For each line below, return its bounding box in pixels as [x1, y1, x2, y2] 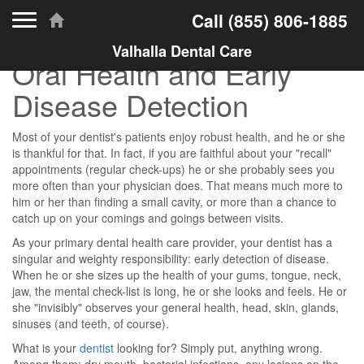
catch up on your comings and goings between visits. [12, 210, 284, 226]
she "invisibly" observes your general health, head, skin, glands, [12, 299, 339, 315]
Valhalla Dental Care [112, 41, 252, 62]
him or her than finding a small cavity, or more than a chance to [12, 193, 336, 210]
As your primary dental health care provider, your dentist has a [12, 234, 332, 250]
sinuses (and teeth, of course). [12, 315, 169, 331]
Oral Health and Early [12, 52, 292, 93]
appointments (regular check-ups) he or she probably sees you [12, 161, 335, 177]
